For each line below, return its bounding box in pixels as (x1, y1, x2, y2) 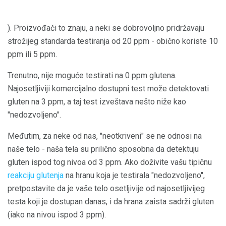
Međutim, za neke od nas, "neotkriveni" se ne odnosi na (8, 131, 202, 141)
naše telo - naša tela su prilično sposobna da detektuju (8, 144, 199, 154)
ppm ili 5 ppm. (8, 49, 57, 59)
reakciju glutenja (8, 171, 64, 180)
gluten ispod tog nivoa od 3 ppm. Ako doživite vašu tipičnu (8, 157, 212, 167)
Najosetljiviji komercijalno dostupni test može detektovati (8, 84, 209, 93)
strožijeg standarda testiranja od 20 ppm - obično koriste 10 (8, 36, 218, 46)
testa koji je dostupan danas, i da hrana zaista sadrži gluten (8, 197, 214, 206)
